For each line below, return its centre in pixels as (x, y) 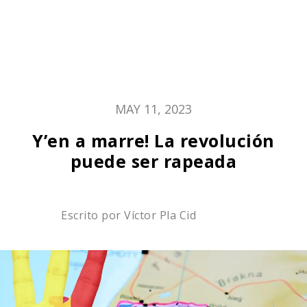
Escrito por (93, 215)
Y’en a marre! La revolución (153, 140)
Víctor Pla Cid (160, 215)
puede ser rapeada (153, 161)
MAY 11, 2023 (153, 109)
